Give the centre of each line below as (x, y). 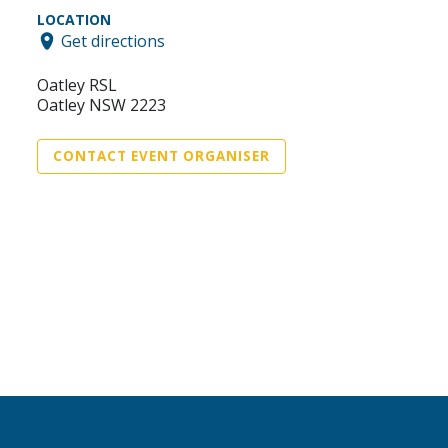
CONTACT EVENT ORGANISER (161, 155)
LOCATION (74, 19)
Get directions (113, 40)
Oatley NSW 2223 (101, 104)
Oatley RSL (77, 84)
